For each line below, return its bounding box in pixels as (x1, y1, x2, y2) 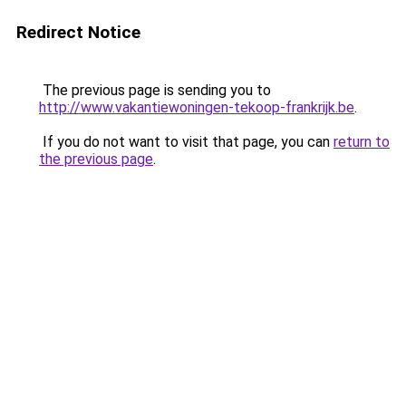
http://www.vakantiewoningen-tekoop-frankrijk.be (39, 99, 354, 116)
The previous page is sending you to (39, 82, 271, 99)
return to (333, 133, 390, 150)
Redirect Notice (16, 22, 140, 43)
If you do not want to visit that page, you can (39, 133, 333, 150)
